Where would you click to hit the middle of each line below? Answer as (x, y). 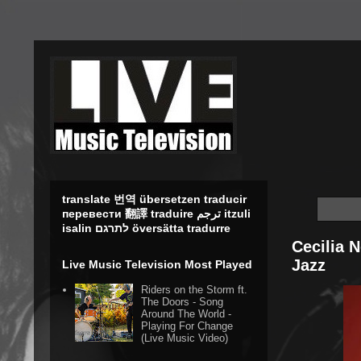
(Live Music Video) (185, 338)
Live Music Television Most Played (157, 264)
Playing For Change (187, 326)
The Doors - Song (183, 302)
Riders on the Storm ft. (195, 290)
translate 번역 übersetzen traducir (154, 199)
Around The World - (187, 314)
